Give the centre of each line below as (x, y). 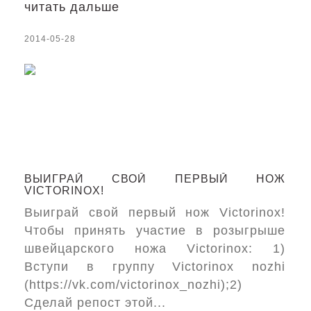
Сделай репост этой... (95, 303)
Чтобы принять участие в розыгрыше (155, 230)
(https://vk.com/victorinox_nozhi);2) (133, 285)
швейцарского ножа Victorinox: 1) (155, 249)
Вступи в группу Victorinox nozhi (155, 267)
